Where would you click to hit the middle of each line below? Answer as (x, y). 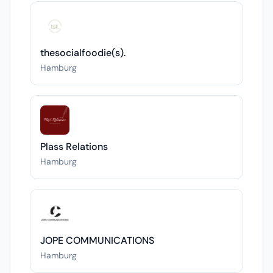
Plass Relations (74, 147)
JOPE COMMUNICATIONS (97, 240)
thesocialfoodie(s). (83, 53)
